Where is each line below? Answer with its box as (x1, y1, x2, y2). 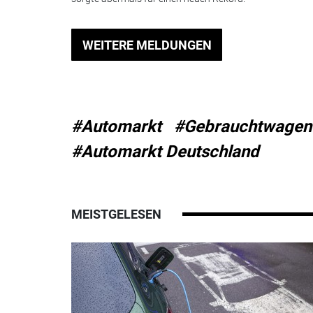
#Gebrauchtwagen (174, 117, 312, 137)
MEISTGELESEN (71, 207, 161, 222)
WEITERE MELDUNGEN (82, 37, 212, 52)
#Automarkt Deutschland (71, 142, 259, 162)
